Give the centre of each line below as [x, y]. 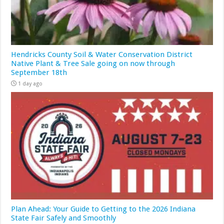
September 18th [39, 73]
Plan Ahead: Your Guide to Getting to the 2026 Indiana [103, 209]
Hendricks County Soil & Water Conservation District [102, 55]
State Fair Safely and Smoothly [64, 218]
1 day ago [30, 84]
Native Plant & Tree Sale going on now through [93, 64]
